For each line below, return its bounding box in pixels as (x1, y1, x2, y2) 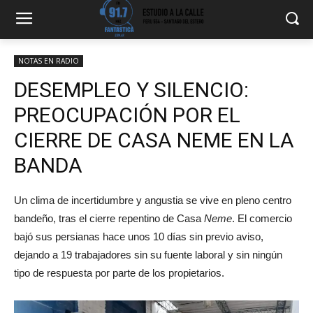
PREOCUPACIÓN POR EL (14, 103, 240, 127)
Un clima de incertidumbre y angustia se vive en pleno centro (14, 194, 291, 206)
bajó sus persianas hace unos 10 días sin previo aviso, (14, 231, 263, 242)
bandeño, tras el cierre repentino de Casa (14, 212, 201, 224)
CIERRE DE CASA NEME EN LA (14, 128, 294, 152)
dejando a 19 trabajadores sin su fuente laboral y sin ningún (14, 249, 282, 261)
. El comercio (232, 212, 292, 224)
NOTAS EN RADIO (18, 56, 79, 66)
